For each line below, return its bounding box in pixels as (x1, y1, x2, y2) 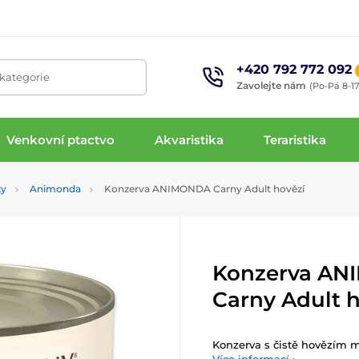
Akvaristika (155, 131, 224, 147)
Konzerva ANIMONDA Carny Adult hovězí (102, 183, 305, 195)
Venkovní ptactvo (6, 131, 115, 147)
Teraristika (264, 131, 327, 147)
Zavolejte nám (236, 79, 307, 91)
